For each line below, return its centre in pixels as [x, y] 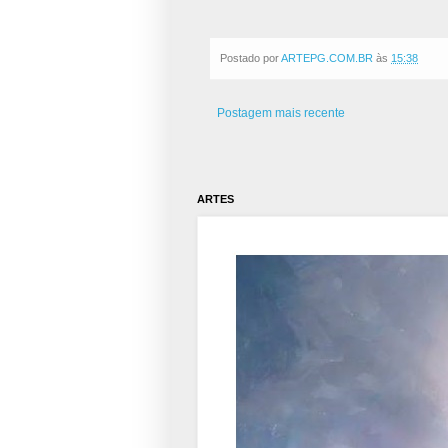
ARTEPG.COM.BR [327, 57]
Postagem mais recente [281, 112]
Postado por [250, 57]
